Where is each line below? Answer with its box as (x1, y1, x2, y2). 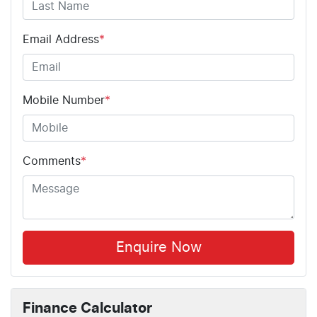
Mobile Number (23, 95, 105, 107)
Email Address (23, 34, 99, 46)
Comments (23, 156, 81, 168)
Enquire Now (115, 241, 202, 255)
